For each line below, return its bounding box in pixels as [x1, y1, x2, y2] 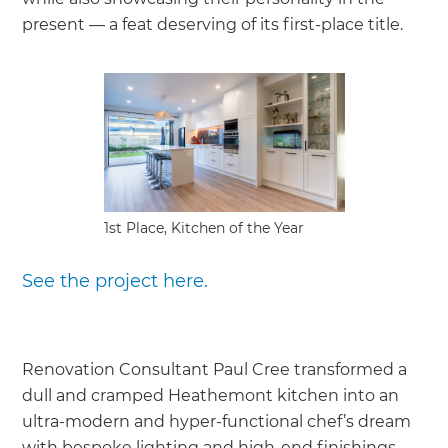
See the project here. [22, 270, 209, 293]
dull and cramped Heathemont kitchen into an [22, 386, 400, 406]
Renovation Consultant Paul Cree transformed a [22, 360, 408, 380]
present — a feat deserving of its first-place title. [22, 15, 404, 35]
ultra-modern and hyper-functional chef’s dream [22, 412, 412, 432]
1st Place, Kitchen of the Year [103, 219, 304, 238]
